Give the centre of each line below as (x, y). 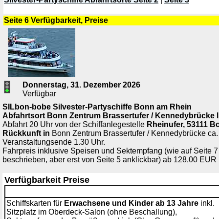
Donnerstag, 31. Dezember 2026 (81, 85)
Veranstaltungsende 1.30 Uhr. (54, 142)
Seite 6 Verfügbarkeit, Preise (56, 20)
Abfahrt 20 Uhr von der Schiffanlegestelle (75, 124)
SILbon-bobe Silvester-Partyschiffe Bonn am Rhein (97, 107)
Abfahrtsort (25, 116)
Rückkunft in (26, 133)
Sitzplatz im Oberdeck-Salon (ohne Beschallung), (92, 212)
